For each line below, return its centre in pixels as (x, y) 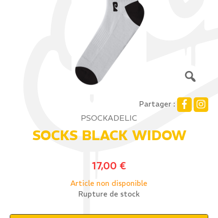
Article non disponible (109, 183)
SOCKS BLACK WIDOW (109, 136)
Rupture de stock (109, 194)
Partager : (157, 104)
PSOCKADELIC (109, 118)
